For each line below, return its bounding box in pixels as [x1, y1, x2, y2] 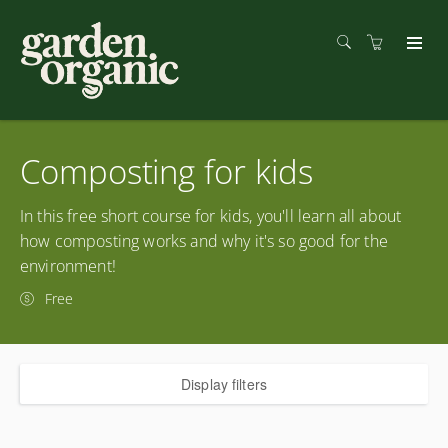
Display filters [180, 374, 268, 394]
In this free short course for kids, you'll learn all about [20, 205, 402, 227]
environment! [20, 255, 116, 277]
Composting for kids [20, 149, 313, 194]
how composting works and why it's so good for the [20, 230, 388, 252]
